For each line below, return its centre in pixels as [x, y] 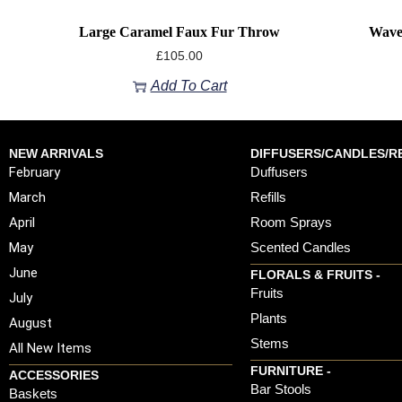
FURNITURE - [290, 371]
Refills [268, 197]
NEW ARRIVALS [56, 154]
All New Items [50, 349]
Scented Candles [300, 248]
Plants [268, 319]
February [35, 173]
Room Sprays [291, 223]
